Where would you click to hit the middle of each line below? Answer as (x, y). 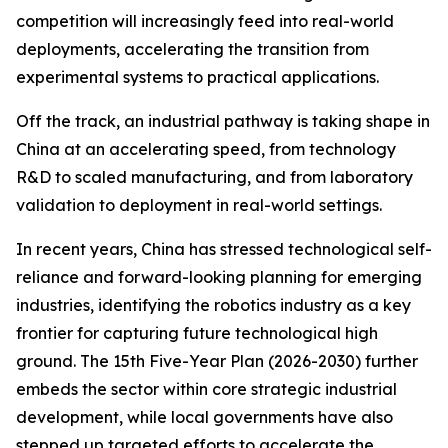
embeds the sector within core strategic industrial (206, 389)
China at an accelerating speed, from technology (206, 149)
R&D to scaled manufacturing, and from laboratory (214, 177)
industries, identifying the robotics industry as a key (213, 305)
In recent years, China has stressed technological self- (224, 249)
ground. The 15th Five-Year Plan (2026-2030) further (217, 361)
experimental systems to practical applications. (197, 77)
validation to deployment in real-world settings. (199, 205)
